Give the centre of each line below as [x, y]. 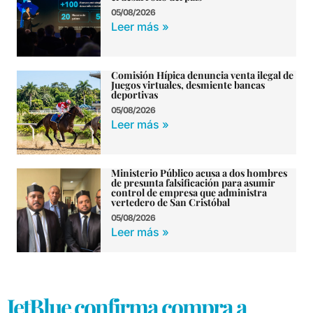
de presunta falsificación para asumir [193, 183]
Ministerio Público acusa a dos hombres [199, 173]
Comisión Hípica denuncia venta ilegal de [202, 75]
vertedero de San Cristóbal [170, 203]
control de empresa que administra [189, 193]
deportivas [134, 95]
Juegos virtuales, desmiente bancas [188, 85]
